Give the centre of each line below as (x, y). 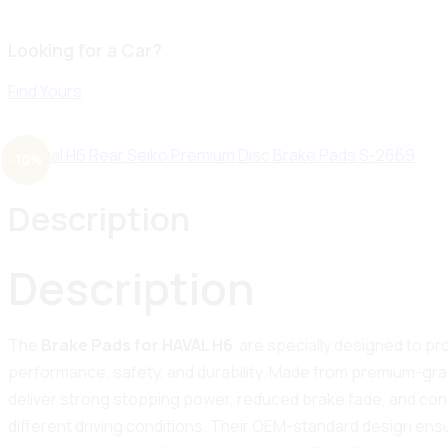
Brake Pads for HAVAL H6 (138, 344)
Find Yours (45, 91)
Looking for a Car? (85, 50)
